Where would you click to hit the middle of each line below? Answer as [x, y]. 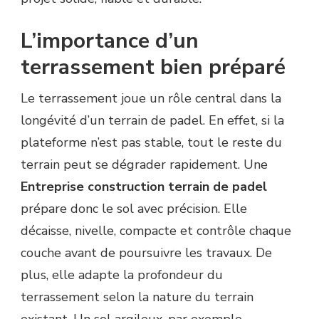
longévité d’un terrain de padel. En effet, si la [152, 121]
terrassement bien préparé [153, 68]
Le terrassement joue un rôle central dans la [151, 99]
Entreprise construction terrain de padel [144, 187]
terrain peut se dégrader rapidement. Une [144, 165]
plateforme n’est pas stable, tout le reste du [151, 143]
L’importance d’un [110, 41]
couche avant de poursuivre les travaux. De [146, 253]
